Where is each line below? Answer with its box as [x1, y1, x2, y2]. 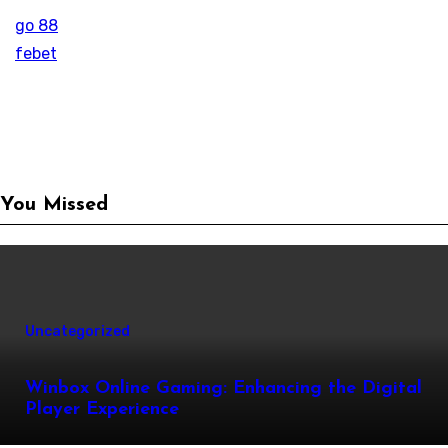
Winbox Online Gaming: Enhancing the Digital [25, 378, 422, 398]
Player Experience [25, 399, 179, 419]
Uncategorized [25, 322, 130, 340]
